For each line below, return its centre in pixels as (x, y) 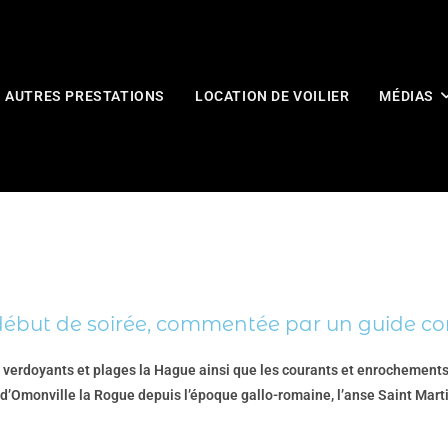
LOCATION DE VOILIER (272, 96)
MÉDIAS (407, 96)
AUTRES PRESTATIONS (85, 96)
